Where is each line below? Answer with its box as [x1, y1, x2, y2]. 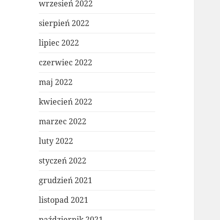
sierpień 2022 [39, 18, 90, 29]
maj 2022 [39, 77, 73, 88]
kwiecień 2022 [39, 96, 93, 108]
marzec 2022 [39, 116, 87, 127]
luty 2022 [39, 136, 74, 147]
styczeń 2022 [39, 155, 87, 166]
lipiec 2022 [39, 37, 80, 49]
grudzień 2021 [39, 175, 93, 186]
